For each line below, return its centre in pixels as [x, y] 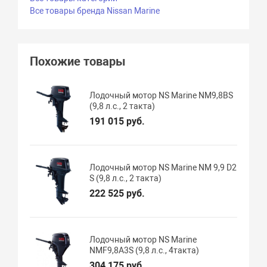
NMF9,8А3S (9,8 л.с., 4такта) [145, 250]
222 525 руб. [117, 193]
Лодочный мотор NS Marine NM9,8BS [162, 95]
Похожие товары [78, 61]
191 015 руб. [117, 121]
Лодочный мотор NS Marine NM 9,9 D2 [163, 167]
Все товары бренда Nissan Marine [95, 10]
